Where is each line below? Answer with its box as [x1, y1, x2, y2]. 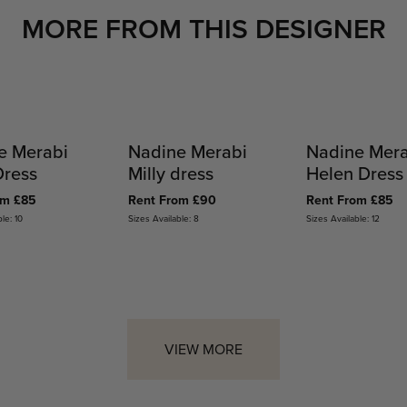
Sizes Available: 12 [306, 212, 381, 225]
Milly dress [127, 160, 213, 187]
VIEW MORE [164, 339, 243, 360]
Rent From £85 [306, 191, 394, 211]
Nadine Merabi [127, 138, 247, 165]
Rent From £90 [127, 191, 216, 211]
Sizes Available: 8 [127, 212, 199, 225]
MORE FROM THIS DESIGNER [21, 9, 386, 50]
